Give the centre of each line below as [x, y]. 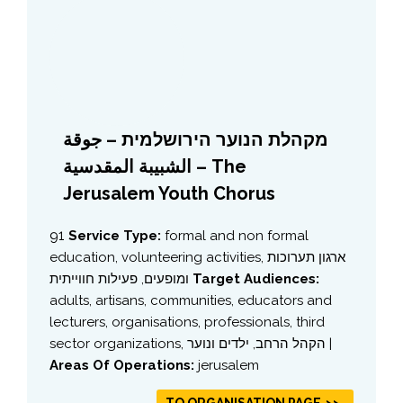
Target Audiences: [256, 278]
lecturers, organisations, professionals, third [187, 322]
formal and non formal [237, 235]
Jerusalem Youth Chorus [169, 193]
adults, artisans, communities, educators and [191, 300]
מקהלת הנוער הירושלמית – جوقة [196, 139]
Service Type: [116, 235]
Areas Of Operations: [124, 365]
